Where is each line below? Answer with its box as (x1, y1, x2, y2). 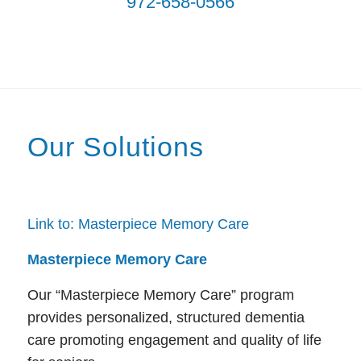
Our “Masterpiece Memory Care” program (27, 286, 294, 303)
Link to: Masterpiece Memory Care (27, 216, 249, 232)
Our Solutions (27, 131, 204, 162)
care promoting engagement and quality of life (27, 331, 322, 348)
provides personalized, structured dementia (27, 309, 305, 326)
